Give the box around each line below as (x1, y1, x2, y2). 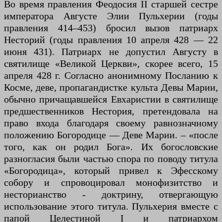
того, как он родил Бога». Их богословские (4, 141, 218, 152)
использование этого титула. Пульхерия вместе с (4, 200, 218, 212)
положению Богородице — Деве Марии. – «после (4, 129, 218, 140)
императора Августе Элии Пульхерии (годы (4, 10, 218, 21)
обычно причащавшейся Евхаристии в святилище (4, 93, 218, 105)
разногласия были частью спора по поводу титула (4, 153, 218, 164)
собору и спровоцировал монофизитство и (4, 176, 218, 188)
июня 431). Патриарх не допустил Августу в (4, 46, 218, 57)
